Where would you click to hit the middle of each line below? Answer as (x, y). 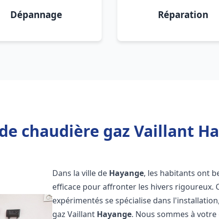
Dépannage (36, 14)
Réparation (183, 14)
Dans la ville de (81, 173)
